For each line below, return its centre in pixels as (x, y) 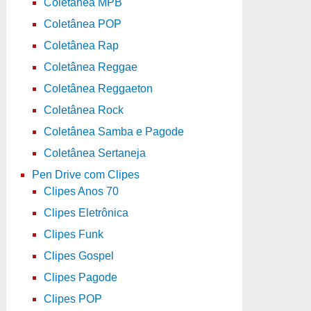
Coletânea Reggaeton (98, 88)
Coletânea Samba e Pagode (114, 131)
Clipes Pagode (80, 277)
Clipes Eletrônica (86, 212)
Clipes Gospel (78, 255)
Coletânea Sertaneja (94, 153)
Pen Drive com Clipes (85, 174)
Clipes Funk (73, 234)
